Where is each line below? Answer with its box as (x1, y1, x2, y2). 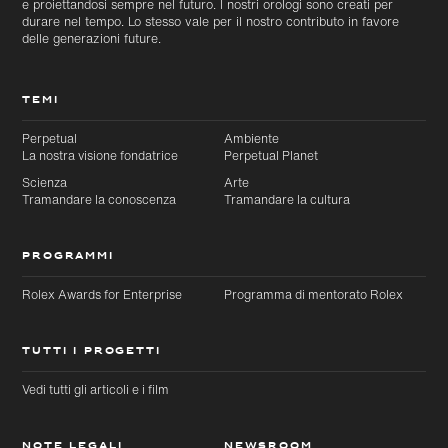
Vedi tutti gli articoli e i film (22, 380, 170, 399)
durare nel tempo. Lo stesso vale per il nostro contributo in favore (22, 12, 400, 31)
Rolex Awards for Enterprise (22, 285, 183, 304)
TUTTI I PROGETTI (22, 341, 161, 363)
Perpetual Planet (224, 146, 318, 165)
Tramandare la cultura (224, 190, 350, 209)
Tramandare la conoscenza (22, 190, 177, 209)
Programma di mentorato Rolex (224, 285, 403, 304)
